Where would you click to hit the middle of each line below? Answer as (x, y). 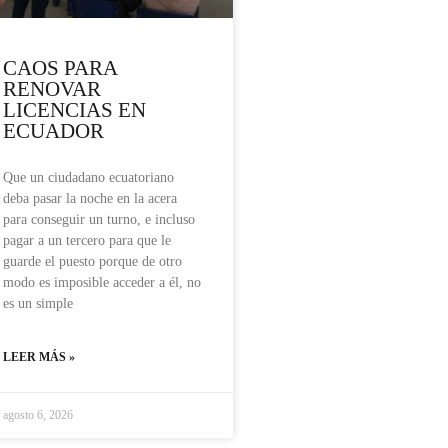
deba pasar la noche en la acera (90, 199)
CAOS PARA (60, 68)
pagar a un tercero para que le (87, 241)
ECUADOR (53, 131)
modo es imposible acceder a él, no (102, 283)
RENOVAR (52, 89)
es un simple (38, 304)
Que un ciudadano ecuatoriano (88, 178)
